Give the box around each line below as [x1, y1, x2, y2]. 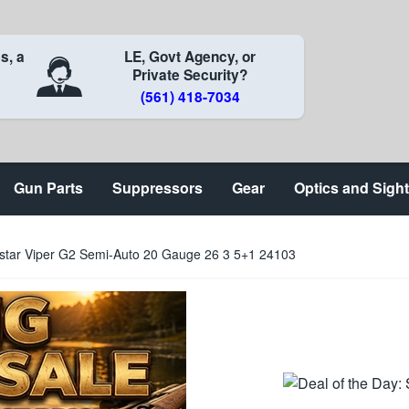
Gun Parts [14, 177, 83, 198]
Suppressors [112, 177, 203, 198]
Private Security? [132, 65, 248, 85]
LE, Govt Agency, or [124, 47, 257, 67]
